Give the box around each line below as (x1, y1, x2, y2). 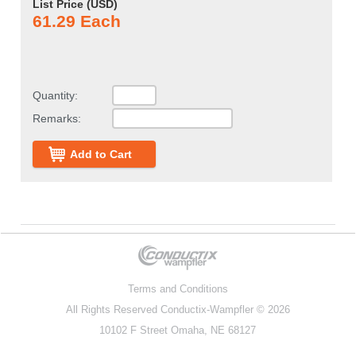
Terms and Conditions (127, 283, 228, 295)
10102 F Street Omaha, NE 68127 (99, 324, 257, 336)
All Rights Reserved (65, 304, 161, 315)
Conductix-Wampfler (160, 304, 253, 315)
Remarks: (32, 112, 81, 125)
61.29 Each (32, 12, 121, 30)
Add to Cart (69, 148, 132, 161)
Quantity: (32, 89, 78, 102)
